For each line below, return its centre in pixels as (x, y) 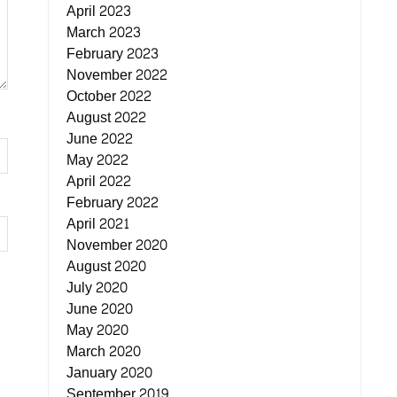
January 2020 (109, 373)
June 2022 (99, 139)
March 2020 (103, 351)
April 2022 (98, 181)
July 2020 (97, 288)
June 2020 (99, 309)
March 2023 (103, 32)
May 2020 (97, 330)
